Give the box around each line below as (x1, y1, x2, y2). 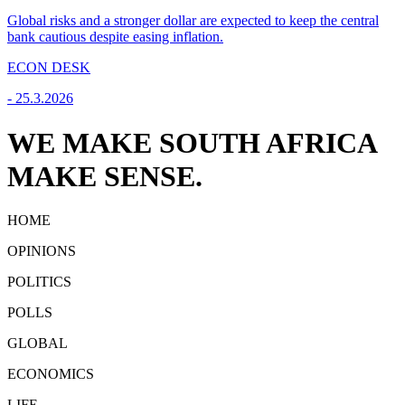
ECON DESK (7, 60, 90, 76)
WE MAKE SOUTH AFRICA (7, 126, 376, 159)
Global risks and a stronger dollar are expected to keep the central (7, 13, 379, 29)
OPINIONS (7, 243, 76, 259)
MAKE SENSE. (7, 159, 202, 193)
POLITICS (7, 274, 71, 290)
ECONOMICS (7, 366, 94, 382)
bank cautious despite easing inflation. (7, 29, 223, 45)
